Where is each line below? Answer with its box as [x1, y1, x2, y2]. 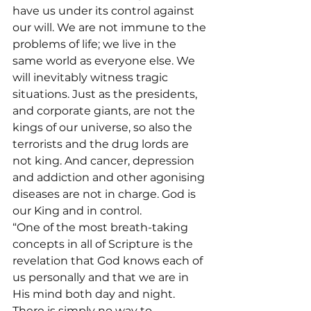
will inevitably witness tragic [12, 71, 171, 84]
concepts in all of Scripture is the [12, 237, 196, 251]
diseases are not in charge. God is [12, 187, 199, 201]
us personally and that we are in [12, 271, 192, 284]
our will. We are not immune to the [12, 21, 209, 34]
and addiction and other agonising [12, 171, 208, 184]
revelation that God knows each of [12, 254, 205, 267]
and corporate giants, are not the [12, 104, 198, 117]
